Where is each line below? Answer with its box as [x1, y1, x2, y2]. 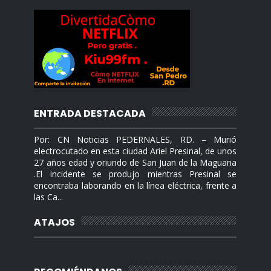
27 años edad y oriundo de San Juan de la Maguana [34, 157, 237, 168]
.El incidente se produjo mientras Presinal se [34, 168, 237, 180]
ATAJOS [34, 215, 76, 229]
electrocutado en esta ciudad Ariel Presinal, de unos [34, 145, 237, 157]
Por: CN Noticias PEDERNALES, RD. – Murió [34, 134, 237, 145]
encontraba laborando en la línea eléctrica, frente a [34, 180, 237, 191]
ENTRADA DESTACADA [34, 106, 146, 120]
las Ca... [34, 191, 64, 203]
